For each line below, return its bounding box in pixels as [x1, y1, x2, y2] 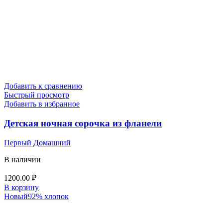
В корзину [4, 183, 39, 192]
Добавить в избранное [4, 100, 80, 109]
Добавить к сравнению [4, 82, 82, 91]
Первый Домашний [4, 138, 71, 147]
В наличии [4, 155, 41, 164]
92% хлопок [28, 192, 69, 201]
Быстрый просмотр [4, 91, 69, 100]
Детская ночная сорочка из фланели [4, 118, 162, 129]
